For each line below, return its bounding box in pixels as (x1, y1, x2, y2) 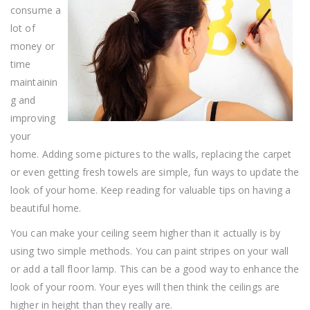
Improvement (243, 32, 296, 44)
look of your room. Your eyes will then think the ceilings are (10, 280, 280, 293)
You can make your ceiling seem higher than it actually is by (10, 226, 281, 239)
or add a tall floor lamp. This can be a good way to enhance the (10, 262, 300, 275)
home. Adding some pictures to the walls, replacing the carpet (10, 147, 292, 161)
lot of (10, 21, 35, 35)
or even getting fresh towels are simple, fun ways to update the (10, 165, 300, 179)
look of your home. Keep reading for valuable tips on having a (10, 183, 291, 197)
